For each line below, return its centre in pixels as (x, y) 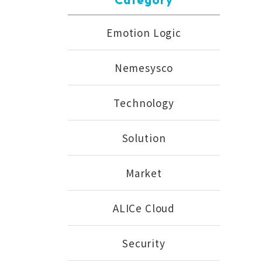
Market (144, 173)
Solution (144, 138)
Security (144, 243)
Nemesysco (144, 68)
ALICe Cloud (144, 208)
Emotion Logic (144, 32)
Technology (144, 103)
